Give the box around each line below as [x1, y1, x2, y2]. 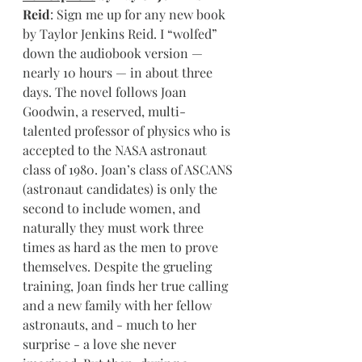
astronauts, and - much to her [23, 316, 200, 333]
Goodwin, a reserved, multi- [23, 103, 186, 120]
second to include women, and [23, 200, 204, 217]
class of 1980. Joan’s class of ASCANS [23, 161, 236, 178]
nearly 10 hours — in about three [23, 64, 216, 81]
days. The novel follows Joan [23, 83, 190, 100]
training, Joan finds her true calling [23, 277, 231, 294]
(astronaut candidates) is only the [23, 180, 221, 197]
